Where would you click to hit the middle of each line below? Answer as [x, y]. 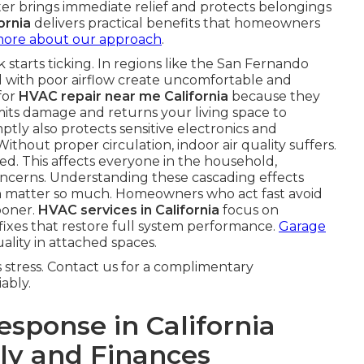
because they [274, 96]
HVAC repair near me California [123, 96]
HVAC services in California [129, 210]
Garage [302, 226]
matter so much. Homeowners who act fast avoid [162, 194]
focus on [249, 210]
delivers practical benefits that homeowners [175, 23]
